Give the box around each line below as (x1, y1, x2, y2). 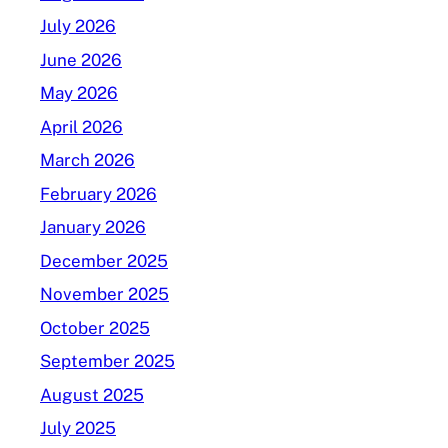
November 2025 (40, 284, 169, 304)
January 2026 (40, 217, 146, 237)
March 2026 (40, 150, 135, 170)
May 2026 (40, 83, 118, 103)
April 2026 (40, 116, 123, 137)
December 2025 (40, 250, 168, 271)
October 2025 (40, 317, 150, 338)
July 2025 (40, 418, 116, 438)
